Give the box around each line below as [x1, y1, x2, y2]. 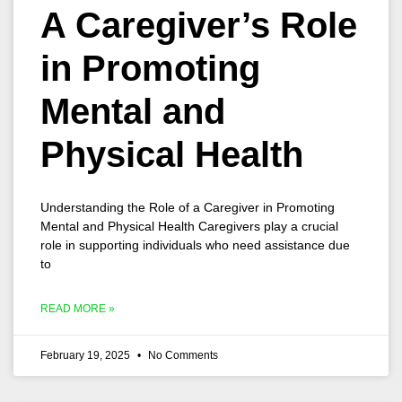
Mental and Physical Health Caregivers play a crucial [40, 219, 338, 233]
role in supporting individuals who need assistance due [40, 238, 350, 252]
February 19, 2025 [40, 349, 133, 362]
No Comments [145, 349, 218, 362]
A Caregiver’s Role [40, 5, 357, 45]
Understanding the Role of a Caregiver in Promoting [40, 200, 335, 214]
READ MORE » [40, 302, 115, 315]
